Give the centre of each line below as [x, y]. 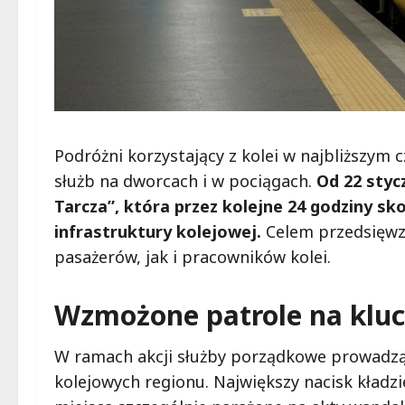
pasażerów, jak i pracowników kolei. [193, 257]
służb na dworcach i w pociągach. [185, 181]
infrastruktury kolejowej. [158, 232]
